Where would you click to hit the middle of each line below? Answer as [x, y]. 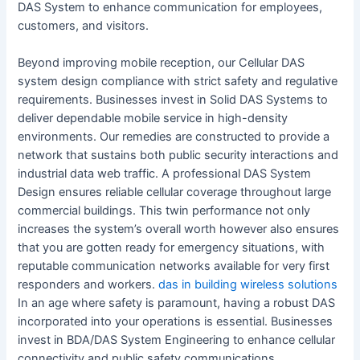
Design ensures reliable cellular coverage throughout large [175, 192]
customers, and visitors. [84, 25]
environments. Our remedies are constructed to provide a [174, 136]
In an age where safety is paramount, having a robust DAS [177, 303]
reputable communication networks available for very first [174, 266]
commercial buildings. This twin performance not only [164, 210]
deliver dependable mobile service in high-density [153, 118]
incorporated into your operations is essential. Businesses [176, 321]
